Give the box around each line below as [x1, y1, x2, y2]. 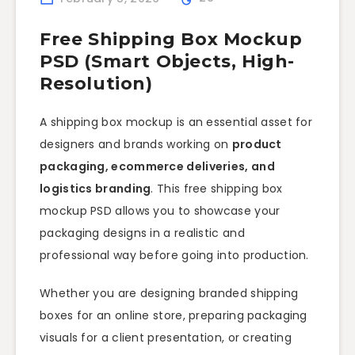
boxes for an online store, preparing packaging [40, 307, 307, 324]
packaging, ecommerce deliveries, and [40, 158, 275, 174]
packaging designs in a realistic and [40, 224, 245, 241]
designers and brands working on [40, 136, 232, 152]
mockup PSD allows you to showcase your [40, 202, 281, 219]
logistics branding [40, 180, 151, 197]
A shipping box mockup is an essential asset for [40, 113, 313, 130]
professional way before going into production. [40, 246, 309, 263]
